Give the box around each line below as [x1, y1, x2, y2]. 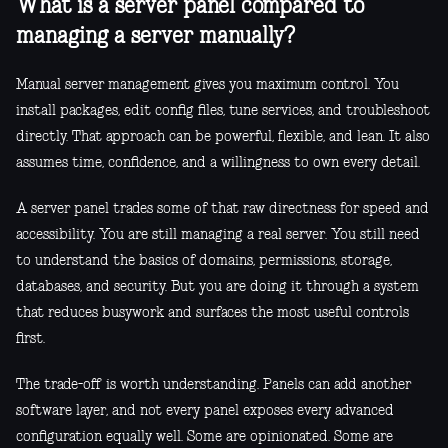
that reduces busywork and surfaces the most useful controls [16, 306, 409, 321]
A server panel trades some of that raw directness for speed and [16, 202, 429, 217]
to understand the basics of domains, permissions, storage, [16, 254, 392, 269]
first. [16, 332, 45, 347]
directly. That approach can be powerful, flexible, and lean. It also [16, 130, 430, 145]
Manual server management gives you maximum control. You [16, 78, 399, 93]
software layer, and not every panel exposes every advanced [16, 404, 394, 419]
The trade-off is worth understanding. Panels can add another [16, 378, 411, 393]
